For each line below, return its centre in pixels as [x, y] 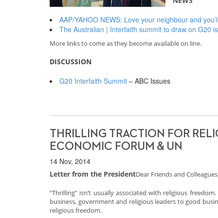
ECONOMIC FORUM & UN [116, 146]
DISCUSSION [71, 62]
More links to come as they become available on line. [126, 43]
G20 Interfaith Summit [93, 81]
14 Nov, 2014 [70, 161]
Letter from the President [93, 174]
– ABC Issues [149, 81]
